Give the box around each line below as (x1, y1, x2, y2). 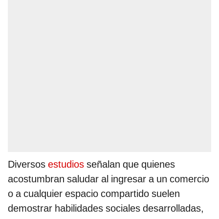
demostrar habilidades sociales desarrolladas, (8, 202, 204, 215)
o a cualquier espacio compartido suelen (8, 188, 180, 200)
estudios (48, 158, 84, 171)
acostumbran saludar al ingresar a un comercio (8, 173, 209, 185)
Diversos (8, 158, 48, 171)
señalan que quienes (84, 158, 175, 171)
